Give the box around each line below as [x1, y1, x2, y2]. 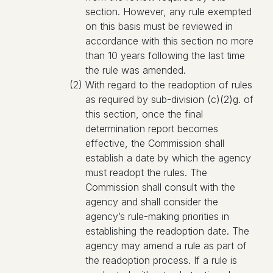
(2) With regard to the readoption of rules [69, 79, 252, 91]
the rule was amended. [85, 64, 186, 76]
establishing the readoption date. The [85, 225, 249, 237]
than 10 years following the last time [85, 49, 245, 62]
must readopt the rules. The [85, 166, 207, 179]
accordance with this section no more [85, 35, 253, 47]
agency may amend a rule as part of [85, 239, 247, 252]
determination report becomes [85, 122, 218, 135]
